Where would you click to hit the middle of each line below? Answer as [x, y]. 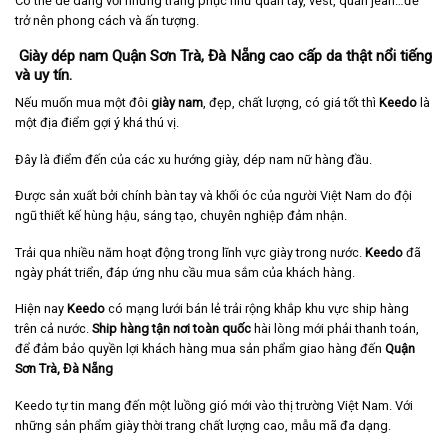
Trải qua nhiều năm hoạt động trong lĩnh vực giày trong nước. [190, 252]
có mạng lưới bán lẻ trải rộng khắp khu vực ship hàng [257, 309]
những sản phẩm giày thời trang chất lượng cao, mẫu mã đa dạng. [203, 426]
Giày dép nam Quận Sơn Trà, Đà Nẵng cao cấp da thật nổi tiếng [223, 56]
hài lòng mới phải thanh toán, [335, 329]
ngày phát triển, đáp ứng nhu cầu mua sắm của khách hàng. [185, 272]
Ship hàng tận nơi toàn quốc [171, 329]
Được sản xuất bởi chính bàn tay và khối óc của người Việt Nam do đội [213, 196]
